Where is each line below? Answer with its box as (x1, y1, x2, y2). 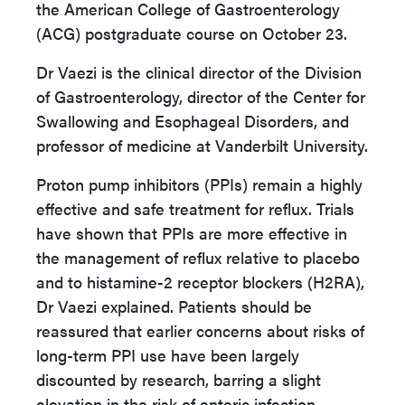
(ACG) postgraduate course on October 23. (36, 22, 347, 44)
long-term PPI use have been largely (36, 344, 299, 366)
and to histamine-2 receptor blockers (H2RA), (36, 270, 364, 293)
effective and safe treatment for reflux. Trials (36, 197, 354, 220)
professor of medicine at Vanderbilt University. (36, 134, 368, 156)
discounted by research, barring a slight (36, 368, 321, 391)
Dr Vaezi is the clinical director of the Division (36, 61, 362, 83)
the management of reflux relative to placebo (36, 246, 360, 268)
